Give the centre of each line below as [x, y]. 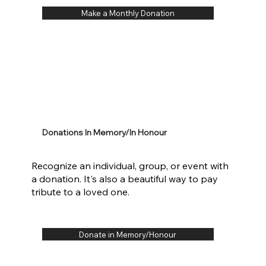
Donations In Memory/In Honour [104, 132]
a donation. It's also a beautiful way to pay [124, 178]
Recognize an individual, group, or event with [130, 165]
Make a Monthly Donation [128, 13]
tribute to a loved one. [80, 191]
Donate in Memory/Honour [128, 234]
